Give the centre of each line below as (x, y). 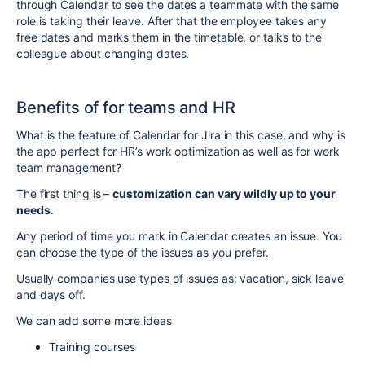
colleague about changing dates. (103, 54)
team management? (69, 168)
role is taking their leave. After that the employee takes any (172, 21)
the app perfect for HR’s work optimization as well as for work (178, 152)
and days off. (51, 295)
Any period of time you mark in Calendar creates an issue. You (179, 236)
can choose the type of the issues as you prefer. (144, 253)
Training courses (92, 347)
